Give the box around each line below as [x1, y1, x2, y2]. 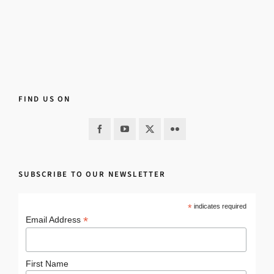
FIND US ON [18, 94, 71, 104]
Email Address [25, 215, 83, 224]
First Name [25, 259, 68, 269]
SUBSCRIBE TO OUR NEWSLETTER [18, 169, 166, 179]
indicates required [191, 202, 246, 210]
